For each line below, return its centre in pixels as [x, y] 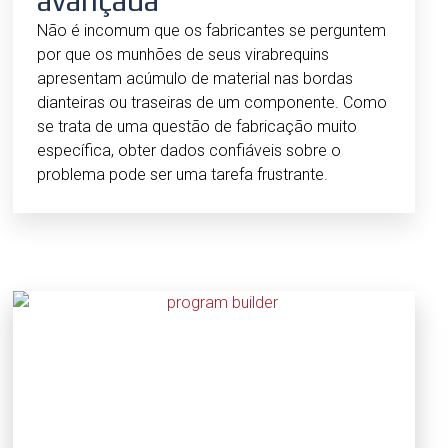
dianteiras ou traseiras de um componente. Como [212, 103]
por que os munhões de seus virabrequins [183, 55]
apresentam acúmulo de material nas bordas [195, 79]
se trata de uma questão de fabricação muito [197, 127]
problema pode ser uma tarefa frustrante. [182, 175]
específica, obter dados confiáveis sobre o [189, 151]
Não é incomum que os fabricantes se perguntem [211, 31]
